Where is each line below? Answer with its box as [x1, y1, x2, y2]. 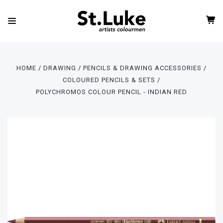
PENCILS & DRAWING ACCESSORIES [83, 64, 202, 72]
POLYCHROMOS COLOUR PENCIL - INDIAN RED [35, 88, 188, 96]
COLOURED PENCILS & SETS [62, 76, 155, 84]
